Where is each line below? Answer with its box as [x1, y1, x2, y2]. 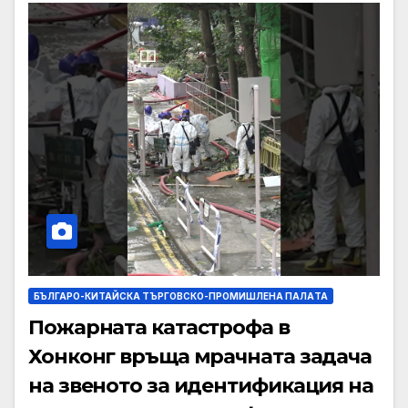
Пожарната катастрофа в [28, 315, 290, 341]
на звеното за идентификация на [28, 373, 373, 399]
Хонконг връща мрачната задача [28, 344, 372, 370]
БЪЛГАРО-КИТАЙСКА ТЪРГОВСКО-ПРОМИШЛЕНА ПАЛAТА [34, 291, 328, 302]
